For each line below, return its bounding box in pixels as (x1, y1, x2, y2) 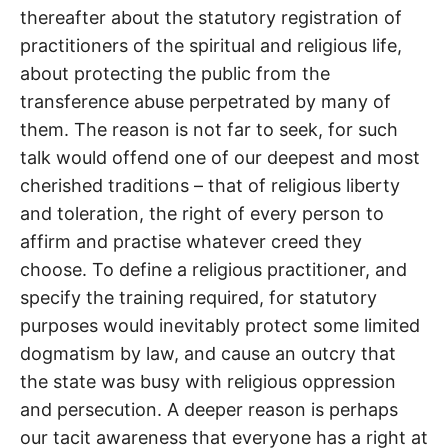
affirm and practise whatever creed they (20, 231, 362, 253)
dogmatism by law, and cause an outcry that (20, 343, 396, 365)
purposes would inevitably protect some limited (20, 315, 420, 337)
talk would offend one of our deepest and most (20, 147, 420, 169)
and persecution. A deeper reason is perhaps (20, 399, 398, 421)
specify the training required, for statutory (20, 287, 377, 309)
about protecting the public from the (20, 63, 330, 85)
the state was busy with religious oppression (20, 371, 396, 393)
